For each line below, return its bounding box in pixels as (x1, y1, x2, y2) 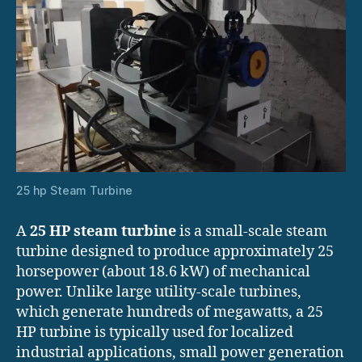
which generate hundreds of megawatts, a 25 (16, 303, 323, 322)
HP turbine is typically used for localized (16, 323, 293, 343)
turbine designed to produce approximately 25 (16, 242, 334, 262)
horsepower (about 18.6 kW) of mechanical (16, 263, 310, 282)
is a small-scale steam (176, 222, 327, 242)
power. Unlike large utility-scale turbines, (16, 283, 301, 302)
